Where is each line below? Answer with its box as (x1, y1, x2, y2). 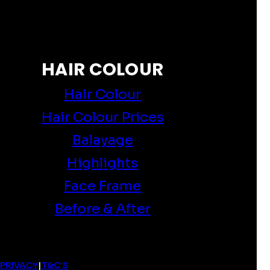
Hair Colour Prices (41, 108, 164, 125)
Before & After (54, 199, 151, 217)
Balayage (72, 131, 133, 148)
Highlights (67, 154, 139, 171)
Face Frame (64, 177, 142, 194)
